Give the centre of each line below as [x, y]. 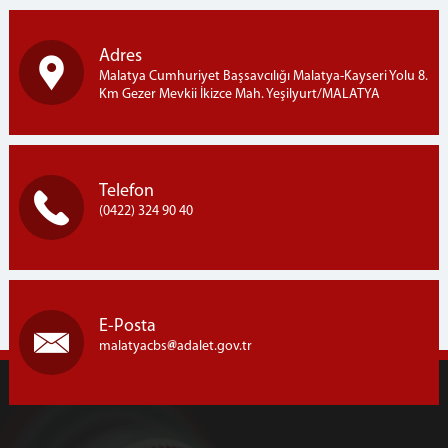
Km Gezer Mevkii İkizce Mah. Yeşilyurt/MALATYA [239, 94]
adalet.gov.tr [214, 346]
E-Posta [127, 326]
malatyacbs [132, 346]
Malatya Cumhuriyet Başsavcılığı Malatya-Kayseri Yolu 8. [263, 76]
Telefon [126, 191]
